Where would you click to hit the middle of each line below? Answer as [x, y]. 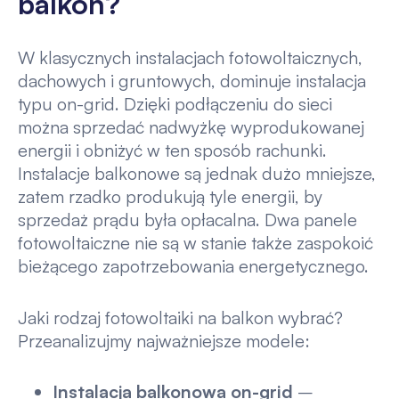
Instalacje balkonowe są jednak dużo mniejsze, [196, 174]
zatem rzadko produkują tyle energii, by [170, 197]
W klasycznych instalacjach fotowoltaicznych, [190, 58]
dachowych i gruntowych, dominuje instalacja [191, 81]
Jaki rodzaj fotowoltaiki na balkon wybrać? [180, 317]
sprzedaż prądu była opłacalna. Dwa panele [187, 220]
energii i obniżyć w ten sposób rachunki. [172, 151]
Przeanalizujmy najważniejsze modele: [163, 340]
